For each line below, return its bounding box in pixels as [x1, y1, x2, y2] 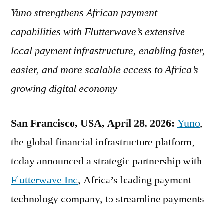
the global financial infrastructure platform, [11, 135, 195, 149]
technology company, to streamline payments [11, 192, 204, 206]
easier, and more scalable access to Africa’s [11, 62, 198, 76]
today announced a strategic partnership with [11, 154, 202, 168]
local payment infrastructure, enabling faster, [11, 43, 205, 57]
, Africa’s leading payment [78, 173, 191, 187]
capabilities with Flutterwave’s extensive [11, 24, 185, 38]
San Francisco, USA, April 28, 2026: [11, 116, 177, 130]
